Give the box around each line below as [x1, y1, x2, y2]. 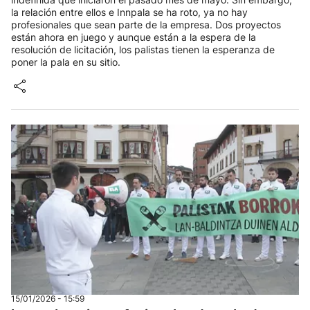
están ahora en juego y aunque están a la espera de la [11, 31, 256, 43]
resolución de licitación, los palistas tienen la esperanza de [11, 44, 275, 55]
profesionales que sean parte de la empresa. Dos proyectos [11, 19, 281, 30]
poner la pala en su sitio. [11, 56, 120, 68]
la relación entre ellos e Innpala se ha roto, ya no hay [11, 6, 248, 18]
